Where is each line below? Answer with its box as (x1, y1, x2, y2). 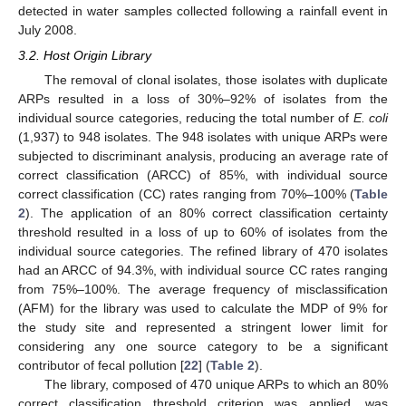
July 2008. (18, 22, 77, 37)
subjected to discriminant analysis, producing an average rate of (18, 149, 388, 164)
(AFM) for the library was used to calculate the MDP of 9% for (18, 301, 388, 316)
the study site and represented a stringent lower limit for (18, 320, 388, 335)
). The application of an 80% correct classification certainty (25, 206, 388, 221)
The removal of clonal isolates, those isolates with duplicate (43, 72, 388, 88)
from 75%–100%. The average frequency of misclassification (18, 282, 388, 297)
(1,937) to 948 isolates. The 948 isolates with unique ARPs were (18, 130, 388, 145)
